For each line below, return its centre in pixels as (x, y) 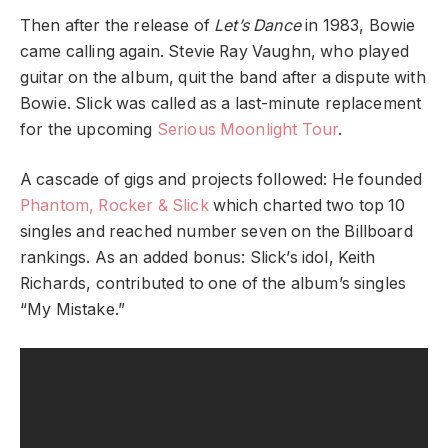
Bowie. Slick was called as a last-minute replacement (221, 103)
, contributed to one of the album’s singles (246, 284)
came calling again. (94, 51)
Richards (53, 284)
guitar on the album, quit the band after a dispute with (223, 77)
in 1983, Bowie (358, 25)
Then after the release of (117, 25)
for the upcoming (88, 129)
